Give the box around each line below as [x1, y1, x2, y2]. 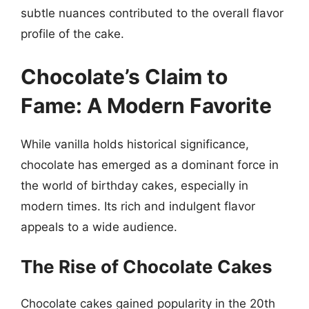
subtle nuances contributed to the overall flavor [21, 6, 283, 20]
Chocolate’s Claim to [21, 63, 228, 89]
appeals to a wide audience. [21, 219, 177, 234]
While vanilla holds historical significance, [21, 137, 249, 151]
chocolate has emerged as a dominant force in [21, 157, 279, 172]
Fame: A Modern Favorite [21, 92, 272, 118]
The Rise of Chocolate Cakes [21, 256, 272, 277]
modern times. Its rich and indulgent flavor [21, 199, 255, 213]
